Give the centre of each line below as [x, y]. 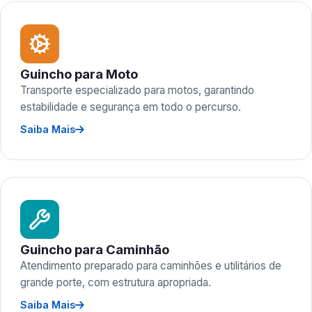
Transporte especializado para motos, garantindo [137, 90]
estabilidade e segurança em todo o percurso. [131, 107]
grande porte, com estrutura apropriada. [116, 282]
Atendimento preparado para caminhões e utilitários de [151, 266]
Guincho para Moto [79, 74]
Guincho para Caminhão [95, 249]
